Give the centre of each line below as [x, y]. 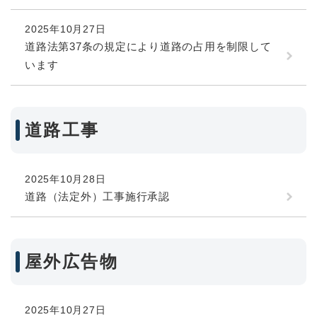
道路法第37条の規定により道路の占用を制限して [148, 46]
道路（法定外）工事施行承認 [97, 196]
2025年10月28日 [65, 179]
